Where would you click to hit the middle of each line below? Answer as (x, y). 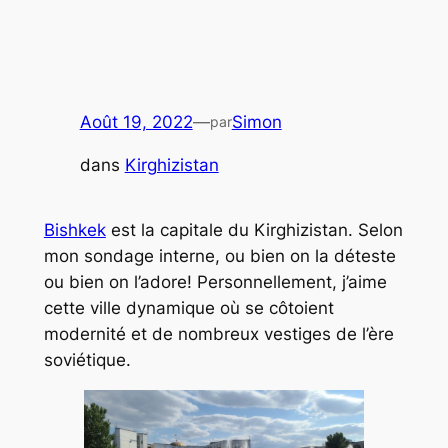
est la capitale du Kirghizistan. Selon (254, 230)
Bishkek (74, 230)
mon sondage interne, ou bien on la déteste (219, 256)
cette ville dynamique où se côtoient (188, 308)
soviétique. (87, 360)
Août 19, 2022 (136, 122)
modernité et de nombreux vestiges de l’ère (218, 334)
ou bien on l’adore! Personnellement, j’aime (215, 282)
